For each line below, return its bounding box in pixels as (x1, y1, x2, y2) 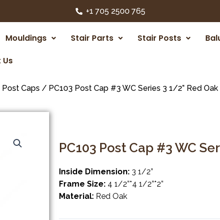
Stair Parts (71, 32, 113, 44)
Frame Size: (59, 179, 106, 189)
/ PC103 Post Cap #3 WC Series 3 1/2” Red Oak (40, 83, 218, 93)
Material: (59, 192, 94, 201)
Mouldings (5, 32, 47, 44)
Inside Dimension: (59, 167, 130, 176)
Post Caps (2, 83, 40, 93)
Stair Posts (137, 32, 181, 44)
